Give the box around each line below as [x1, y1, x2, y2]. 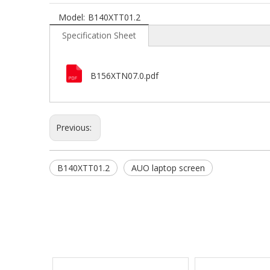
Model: [58, 11, 85, 23]
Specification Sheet [62, 30, 136, 41]
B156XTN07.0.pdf [90, 70, 159, 81]
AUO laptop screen [131, 162, 205, 174]
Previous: [56, 122, 94, 133]
